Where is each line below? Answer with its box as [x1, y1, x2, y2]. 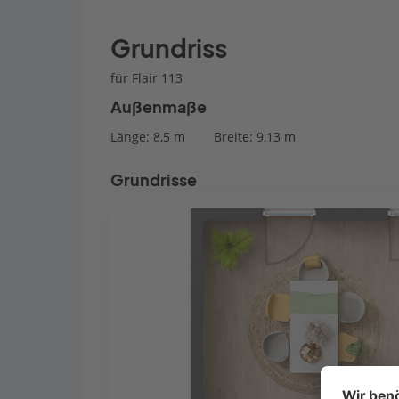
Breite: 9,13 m [214, 128, 296, 145]
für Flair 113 [110, 69, 183, 86]
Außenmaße [110, 98, 207, 117]
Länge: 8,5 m [110, 128, 185, 145]
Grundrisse [110, 171, 197, 190]
